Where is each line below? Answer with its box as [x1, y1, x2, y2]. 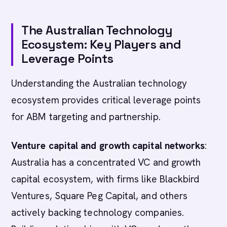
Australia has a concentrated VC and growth [11, 156, 201, 169]
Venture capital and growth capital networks [11, 139, 205, 152]
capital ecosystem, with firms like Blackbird [11, 173, 200, 185]
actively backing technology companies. [11, 206, 184, 219]
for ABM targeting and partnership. [11, 110, 161, 123]
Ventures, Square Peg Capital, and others [11, 190, 188, 202]
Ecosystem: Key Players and [21, 36, 181, 52]
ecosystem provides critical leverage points [11, 94, 201, 106]
